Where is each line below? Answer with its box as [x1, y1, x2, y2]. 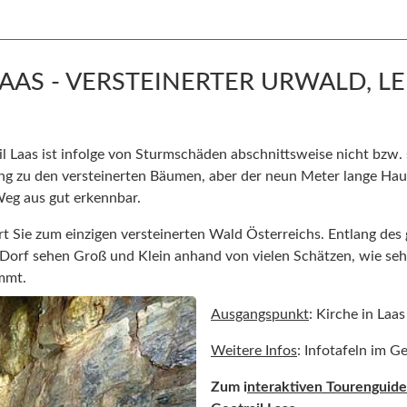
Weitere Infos [211, 342, 297, 358]
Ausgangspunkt [211, 306, 309, 322]
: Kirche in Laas [309, 306, 405, 322]
